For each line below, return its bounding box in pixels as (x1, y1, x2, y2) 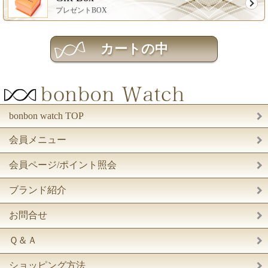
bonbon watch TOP (9, 111, 84, 121)
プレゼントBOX (56, 5, 107, 14)
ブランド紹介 (9, 185, 66, 196)
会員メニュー (9, 135, 66, 145)
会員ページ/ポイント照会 (9, 160, 117, 170)
